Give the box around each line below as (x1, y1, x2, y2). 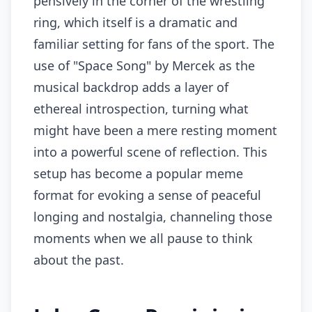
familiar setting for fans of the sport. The (33, 35, 274, 52)
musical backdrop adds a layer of (33, 78, 228, 95)
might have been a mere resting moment (33, 121, 277, 139)
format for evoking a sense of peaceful (33, 186, 261, 203)
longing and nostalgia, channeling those (33, 208, 272, 225)
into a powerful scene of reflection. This (33, 143, 267, 160)
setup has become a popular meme (33, 164, 243, 182)
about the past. (33, 251, 124, 268)
